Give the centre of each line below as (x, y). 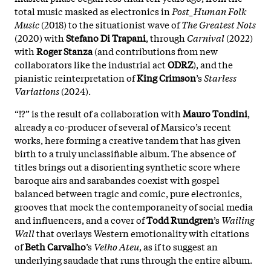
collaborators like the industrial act (91, 64)
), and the (213, 64)
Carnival (207, 37)
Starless (219, 77)
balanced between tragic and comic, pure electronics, (128, 193)
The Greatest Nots (219, 24)
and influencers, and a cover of (80, 219)
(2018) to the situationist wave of (111, 24)
